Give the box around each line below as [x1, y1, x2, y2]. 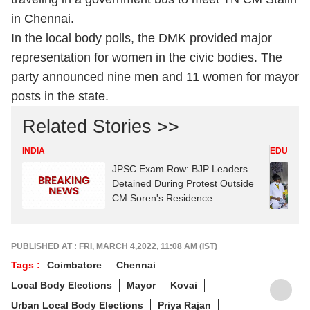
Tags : [11, 259, 40, 271]
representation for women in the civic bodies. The [11, 51, 282, 64]
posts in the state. [11, 89, 109, 103]
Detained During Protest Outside [112, 178, 254, 189]
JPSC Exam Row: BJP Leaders [112, 163, 248, 174]
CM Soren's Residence [112, 192, 212, 203]
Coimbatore [47, 259, 102, 271]
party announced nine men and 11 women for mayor [11, 70, 299, 84]
